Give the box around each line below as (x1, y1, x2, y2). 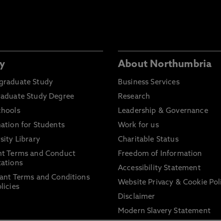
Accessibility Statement (118, 165, 201, 172)
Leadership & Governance (118, 108, 208, 115)
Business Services (118, 79, 180, 86)
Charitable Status (118, 136, 179, 144)
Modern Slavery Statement (118, 208, 211, 215)
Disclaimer (118, 193, 155, 201)
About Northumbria (118, 60, 212, 70)
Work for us (118, 122, 159, 129)
